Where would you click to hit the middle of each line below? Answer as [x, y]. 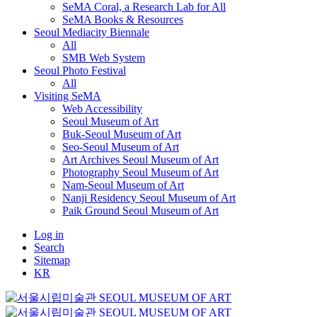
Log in [49, 234]
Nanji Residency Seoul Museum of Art [149, 197]
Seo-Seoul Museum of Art [121, 146]
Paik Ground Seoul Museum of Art [140, 210]
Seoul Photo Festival [80, 70]
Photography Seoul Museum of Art [140, 172]
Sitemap [52, 260]
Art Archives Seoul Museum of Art [140, 159]
